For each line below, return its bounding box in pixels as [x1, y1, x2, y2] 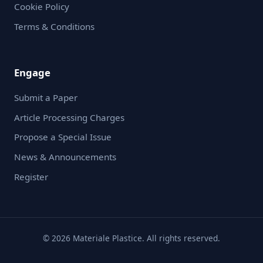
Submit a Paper [14, 92, 77, 104]
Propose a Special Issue [14, 131, 112, 143]
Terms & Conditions [14, 20, 95, 32]
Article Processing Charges [14, 111, 124, 123]
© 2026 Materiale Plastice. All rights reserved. [43, 232, 220, 244]
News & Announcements [14, 151, 116, 163]
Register [14, 170, 48, 183]
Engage [14, 66, 50, 80]
